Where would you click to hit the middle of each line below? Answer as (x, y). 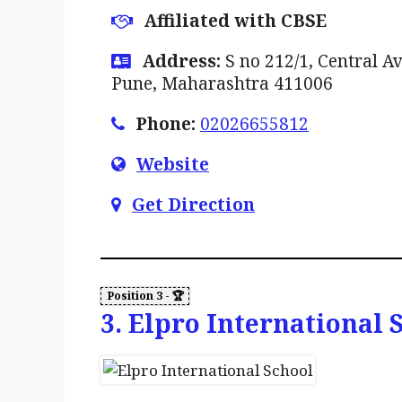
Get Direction (193, 205)
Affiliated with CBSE (235, 21)
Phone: (166, 124)
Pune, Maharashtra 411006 (222, 84)
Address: (181, 61)
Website (173, 165)
